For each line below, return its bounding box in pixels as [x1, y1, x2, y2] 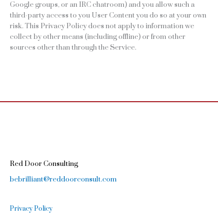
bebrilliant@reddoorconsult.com [10, 174, 117, 184]
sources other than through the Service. [10, 43, 136, 53]
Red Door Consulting [10, 159, 78, 168]
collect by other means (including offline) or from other [10, 32, 185, 42]
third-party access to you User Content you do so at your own [10, 11, 206, 20]
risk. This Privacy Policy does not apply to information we [10, 21, 194, 31]
